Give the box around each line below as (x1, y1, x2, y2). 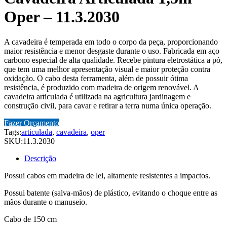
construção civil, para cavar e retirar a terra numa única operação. (4, 101, 211, 110)
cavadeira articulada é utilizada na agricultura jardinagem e (4, 92, 191, 101)
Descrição (24, 154, 56, 163)
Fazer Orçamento (4, 118, 59, 127)
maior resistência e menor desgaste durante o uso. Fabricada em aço (4, 46, 219, 55)
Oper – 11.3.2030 (4, 8, 120, 26)
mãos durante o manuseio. (4, 197, 87, 206)
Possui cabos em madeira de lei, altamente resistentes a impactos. (4, 171, 210, 180)
